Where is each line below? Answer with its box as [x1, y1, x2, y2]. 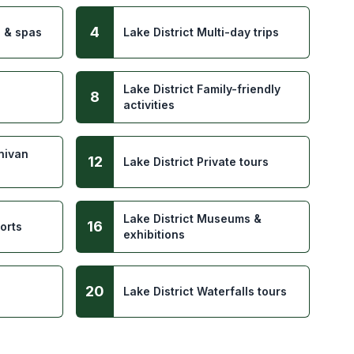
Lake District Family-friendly [123, 82, 281, 96]
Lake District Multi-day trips [123, 25, 279, 39]
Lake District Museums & [123, 212, 262, 225]
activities [123, 98, 175, 111]
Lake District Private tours [123, 155, 269, 168]
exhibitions [123, 228, 185, 241]
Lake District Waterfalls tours [123, 284, 287, 298]
